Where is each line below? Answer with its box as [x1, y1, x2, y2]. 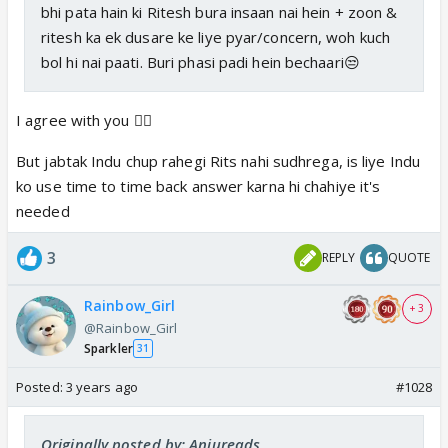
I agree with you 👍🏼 [16, 109, 152, 130]
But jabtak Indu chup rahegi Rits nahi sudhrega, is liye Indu [16, 150, 421, 171]
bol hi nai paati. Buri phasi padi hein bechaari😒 [41, 51, 360, 72]
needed [16, 200, 70, 221]
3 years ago [65, 377, 138, 396]
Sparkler [84, 339, 133, 357]
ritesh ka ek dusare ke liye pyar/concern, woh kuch [41, 26, 391, 47]
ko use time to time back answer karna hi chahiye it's [16, 175, 381, 196]
